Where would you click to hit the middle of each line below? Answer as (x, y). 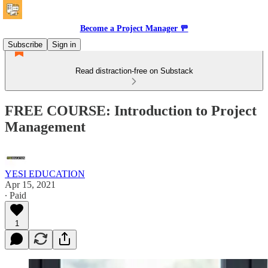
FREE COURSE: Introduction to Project (131, 110)
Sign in (64, 45)
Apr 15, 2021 (30, 184)
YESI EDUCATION (45, 173)
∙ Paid (16, 195)
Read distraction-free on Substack (134, 71)
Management (45, 127)
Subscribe (25, 45)
